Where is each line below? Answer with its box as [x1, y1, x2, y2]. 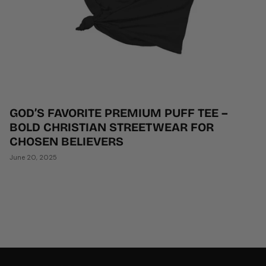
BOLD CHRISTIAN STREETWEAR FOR [9, 119, 214, 134]
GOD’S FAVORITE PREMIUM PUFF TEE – [9, 105, 228, 120]
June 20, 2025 [9, 153, 57, 161]
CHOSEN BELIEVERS [9, 134, 123, 148]
